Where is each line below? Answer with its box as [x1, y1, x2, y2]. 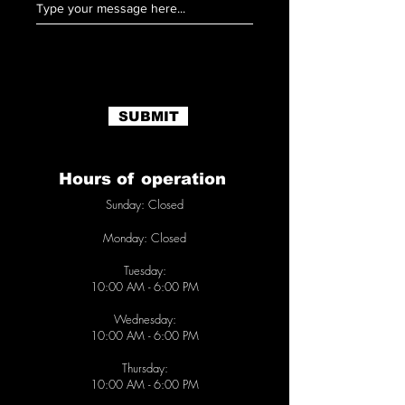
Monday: [103, 230, 147, 246]
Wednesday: [113, 311, 176, 327]
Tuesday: [123, 262, 166, 278]
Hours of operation [58, 170, 231, 188]
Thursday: [121, 360, 168, 376]
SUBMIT [118, 108, 179, 124]
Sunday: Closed [106, 196, 184, 212]
